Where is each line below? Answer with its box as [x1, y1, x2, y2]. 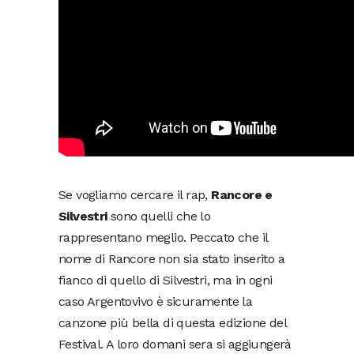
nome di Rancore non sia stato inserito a [58, 251, 284, 266]
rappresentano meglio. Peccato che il [58, 230, 268, 245]
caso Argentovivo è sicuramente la [58, 294, 253, 309]
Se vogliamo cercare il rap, [58, 187, 212, 202]
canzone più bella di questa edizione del [58, 315, 286, 330]
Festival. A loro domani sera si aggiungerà [58, 337, 292, 352]
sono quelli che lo [107, 209, 211, 224]
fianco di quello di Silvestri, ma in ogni [58, 273, 273, 288]
